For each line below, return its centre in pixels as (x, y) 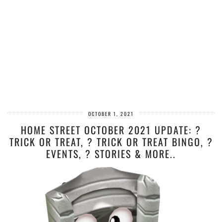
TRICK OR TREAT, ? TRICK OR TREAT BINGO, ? (111, 142)
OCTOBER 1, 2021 (111, 114)
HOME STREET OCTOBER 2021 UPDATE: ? (111, 130)
